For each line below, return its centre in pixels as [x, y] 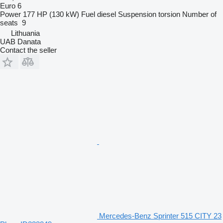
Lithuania [25, 33]
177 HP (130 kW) [51, 14]
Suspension [137, 14]
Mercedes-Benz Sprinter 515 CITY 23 [160, 216]
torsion [169, 14]
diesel [107, 14]
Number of [199, 14]
